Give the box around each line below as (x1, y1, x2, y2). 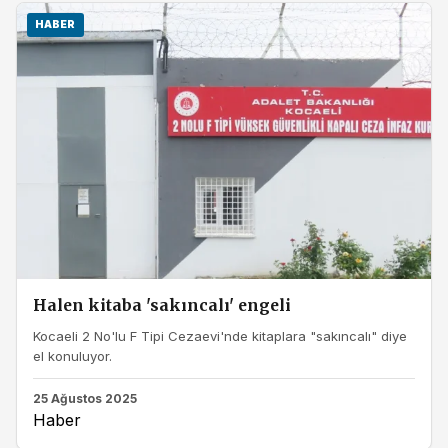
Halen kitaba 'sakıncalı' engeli (33, 296, 291, 316)
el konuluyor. (33, 347, 112, 364)
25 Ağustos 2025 (33, 390, 137, 406)
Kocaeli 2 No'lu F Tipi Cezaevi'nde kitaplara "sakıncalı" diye (33, 327, 407, 344)
